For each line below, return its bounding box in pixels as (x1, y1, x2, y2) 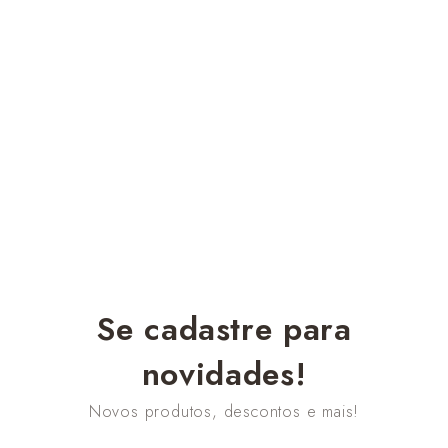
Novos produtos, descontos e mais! (88, 400, 360, 423)
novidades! (141, 351, 307, 397)
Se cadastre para (96, 306, 352, 352)
